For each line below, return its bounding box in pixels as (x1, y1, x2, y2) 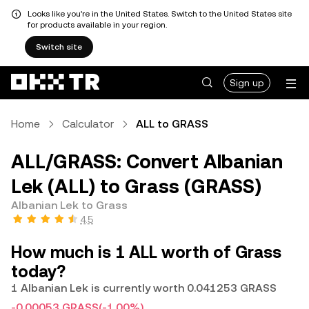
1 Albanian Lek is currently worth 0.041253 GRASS (11, 281, 277, 295)
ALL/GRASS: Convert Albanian (11, 150, 283, 172)
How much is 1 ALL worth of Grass (11, 243, 281, 262)
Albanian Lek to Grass (11, 199, 128, 212)
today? (11, 262, 66, 281)
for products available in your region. (28, 20, 167, 30)
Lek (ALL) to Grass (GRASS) (11, 175, 261, 197)
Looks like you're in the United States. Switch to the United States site (28, 9, 292, 19)
